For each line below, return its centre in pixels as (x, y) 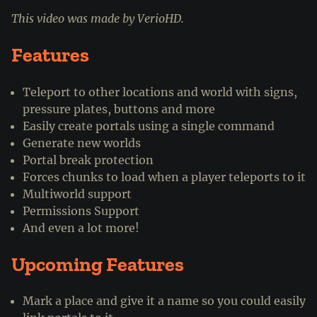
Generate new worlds (82, 143)
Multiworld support (77, 194)
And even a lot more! (81, 227)
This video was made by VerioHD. (98, 19)
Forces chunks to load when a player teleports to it (164, 177)
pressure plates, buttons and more (119, 109)
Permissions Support (81, 211)
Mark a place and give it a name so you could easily (164, 301)
